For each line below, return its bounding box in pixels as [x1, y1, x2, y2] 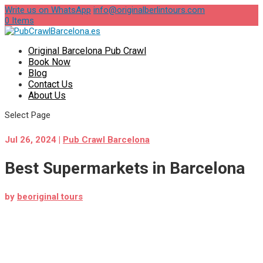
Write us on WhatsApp [5, 5, 91, 15]
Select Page [5, 110, 50, 120]
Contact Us [28, 79, 73, 90]
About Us [28, 90, 66, 101]
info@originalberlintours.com [93, 5, 205, 15]
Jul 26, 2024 [5, 134, 56, 145]
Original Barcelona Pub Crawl [28, 45, 146, 56]
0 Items [5, 15, 34, 26]
